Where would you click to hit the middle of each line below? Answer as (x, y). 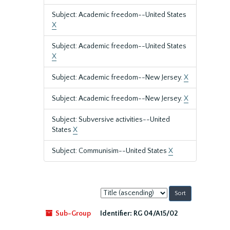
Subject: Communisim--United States (110, 151)
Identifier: (116, 214)
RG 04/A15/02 (156, 214)
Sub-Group (72, 214)
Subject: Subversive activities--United (111, 120)
